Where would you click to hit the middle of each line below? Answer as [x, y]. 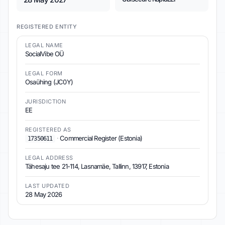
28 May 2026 [44, 194]
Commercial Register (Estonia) [100, 138]
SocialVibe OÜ [45, 54]
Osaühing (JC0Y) [49, 82]
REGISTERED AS [48, 130]
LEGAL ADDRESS [49, 158]
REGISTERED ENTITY [47, 27]
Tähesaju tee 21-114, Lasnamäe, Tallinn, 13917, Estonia [97, 166]
